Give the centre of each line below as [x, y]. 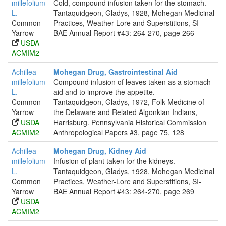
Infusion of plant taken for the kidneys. [114, 161]
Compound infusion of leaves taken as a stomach [132, 82]
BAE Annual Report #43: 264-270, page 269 [124, 191]
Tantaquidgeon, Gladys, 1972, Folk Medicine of [129, 102]
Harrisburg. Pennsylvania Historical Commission [130, 122]
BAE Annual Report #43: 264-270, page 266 [124, 33]
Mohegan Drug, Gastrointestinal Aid [116, 72]
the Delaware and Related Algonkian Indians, [125, 112]
